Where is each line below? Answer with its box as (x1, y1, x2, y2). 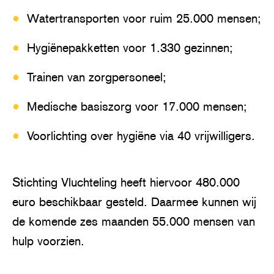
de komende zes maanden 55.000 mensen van (12, 213, 255, 229)
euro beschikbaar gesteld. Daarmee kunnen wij (12, 194, 256, 209)
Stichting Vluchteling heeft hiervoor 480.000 (12, 174, 240, 190)
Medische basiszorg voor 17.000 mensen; (27, 98, 247, 114)
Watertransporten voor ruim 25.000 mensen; (27, 10, 261, 26)
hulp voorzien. (12, 233, 84, 248)
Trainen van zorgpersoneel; (27, 69, 166, 84)
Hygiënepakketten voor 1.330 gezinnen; (27, 40, 233, 55)
